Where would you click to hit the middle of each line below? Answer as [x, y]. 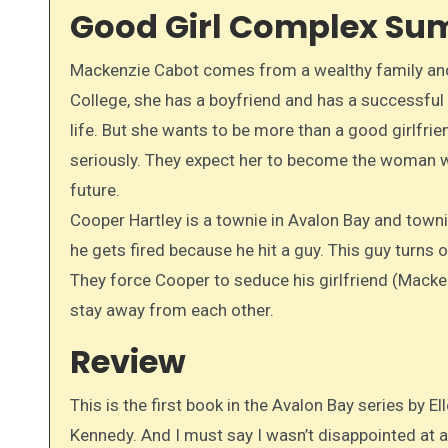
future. [95, 190]
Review [128, 362]
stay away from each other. [172, 310]
